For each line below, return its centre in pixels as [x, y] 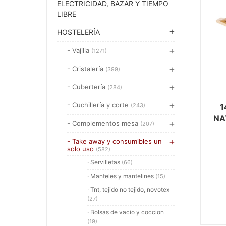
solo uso [81, 149]
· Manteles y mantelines [121, 176]
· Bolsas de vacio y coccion [126, 212]
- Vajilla [79, 50]
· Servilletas [104, 162]
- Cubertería [87, 87]
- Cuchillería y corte [99, 105]
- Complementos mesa [104, 123]
